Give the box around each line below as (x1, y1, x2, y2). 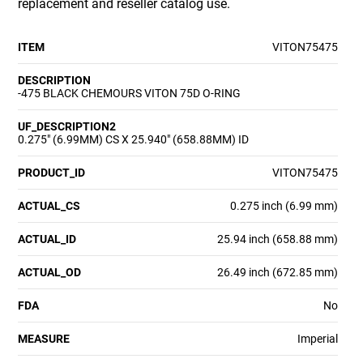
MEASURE (18, 331, 70, 345)
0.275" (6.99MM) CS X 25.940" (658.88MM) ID (18, 132, 250, 146)
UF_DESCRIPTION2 (18, 119, 117, 133)
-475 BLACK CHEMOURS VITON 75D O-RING (18, 86, 241, 100)
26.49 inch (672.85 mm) (216, 265, 338, 279)
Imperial (297, 331, 338, 345)
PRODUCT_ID (18, 165, 86, 179)
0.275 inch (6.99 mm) (229, 199, 338, 212)
